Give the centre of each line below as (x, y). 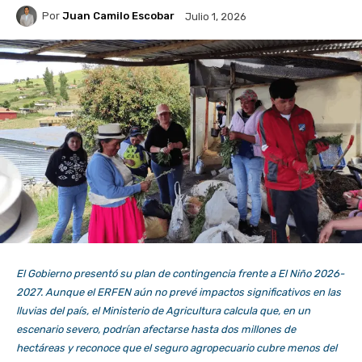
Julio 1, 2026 (216, 16)
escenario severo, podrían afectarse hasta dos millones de (156, 330)
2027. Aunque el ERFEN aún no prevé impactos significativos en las (179, 293)
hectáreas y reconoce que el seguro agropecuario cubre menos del (177, 348)
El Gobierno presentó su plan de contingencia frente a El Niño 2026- (180, 274)
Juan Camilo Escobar (118, 16)
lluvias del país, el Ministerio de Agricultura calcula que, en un (163, 311)
